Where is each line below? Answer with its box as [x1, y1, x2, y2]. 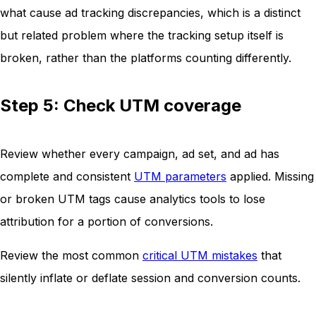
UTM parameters [134, 169, 226, 184]
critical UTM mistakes [142, 248, 257, 263]
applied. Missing [226, 169, 314, 184]
